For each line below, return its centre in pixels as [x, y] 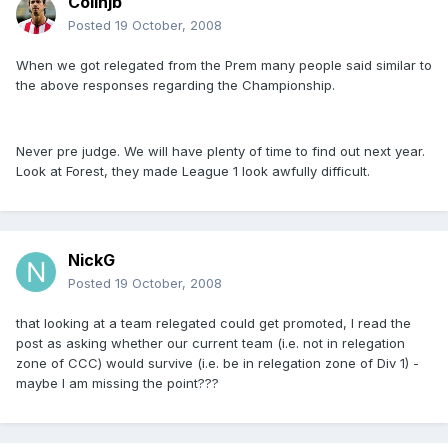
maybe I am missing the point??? [117, 383]
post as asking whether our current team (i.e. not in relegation [210, 343]
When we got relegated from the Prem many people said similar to [224, 65]
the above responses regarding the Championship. [175, 85]
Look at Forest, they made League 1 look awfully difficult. [193, 171]
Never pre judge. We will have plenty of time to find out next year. [220, 151]
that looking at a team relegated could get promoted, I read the [213, 323]
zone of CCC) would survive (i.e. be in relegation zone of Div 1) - [217, 363]
